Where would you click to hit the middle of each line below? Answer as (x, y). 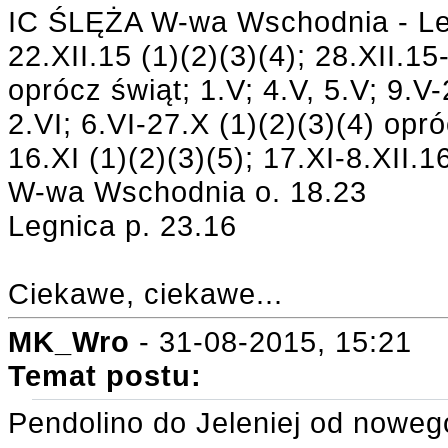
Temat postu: (105, 375)
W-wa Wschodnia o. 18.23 (187, 191)
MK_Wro (69, 341)
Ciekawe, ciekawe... (145, 293)
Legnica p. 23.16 (122, 225)
